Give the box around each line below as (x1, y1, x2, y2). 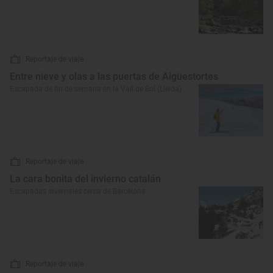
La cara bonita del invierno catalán (10, 173, 161, 185)
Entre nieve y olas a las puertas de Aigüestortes (10, 71, 218, 82)
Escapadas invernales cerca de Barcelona (10, 187, 146, 196)
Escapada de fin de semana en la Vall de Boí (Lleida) (10, 85, 182, 93)
